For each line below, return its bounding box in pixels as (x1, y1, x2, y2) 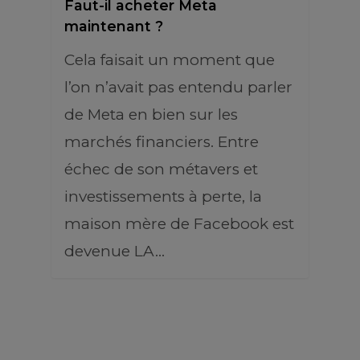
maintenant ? (64, 18, 163, 35)
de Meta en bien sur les (64, 105, 238, 124)
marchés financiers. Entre (64, 133, 259, 151)
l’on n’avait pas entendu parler (64, 78, 292, 96)
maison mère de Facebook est (64, 215, 294, 233)
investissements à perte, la (64, 187, 262, 206)
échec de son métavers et (64, 160, 258, 178)
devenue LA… (64, 242, 165, 260)
